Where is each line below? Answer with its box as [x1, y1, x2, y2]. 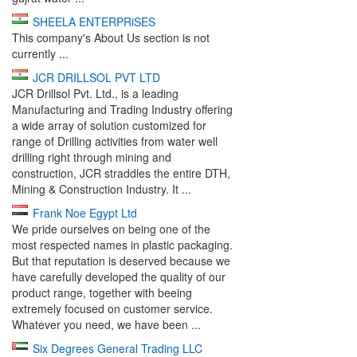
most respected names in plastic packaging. [12, 237, 233, 253]
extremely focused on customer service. [12, 300, 213, 316]
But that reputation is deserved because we [12, 253, 230, 269]
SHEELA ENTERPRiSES [33, 14, 155, 29]
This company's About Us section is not [12, 29, 210, 45]
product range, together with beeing [12, 284, 192, 300]
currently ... [12, 45, 69, 61]
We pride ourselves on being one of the [12, 221, 210, 237]
